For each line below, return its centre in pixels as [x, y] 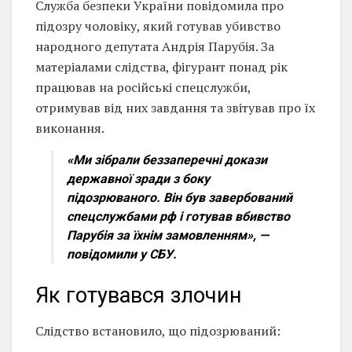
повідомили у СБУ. [122, 254]
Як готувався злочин [139, 296]
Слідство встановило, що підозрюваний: [158, 331]
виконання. [70, 128]
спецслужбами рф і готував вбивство [178, 216]
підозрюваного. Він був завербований [180, 197]
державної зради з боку [138, 178]
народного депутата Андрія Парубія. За [155, 46]
